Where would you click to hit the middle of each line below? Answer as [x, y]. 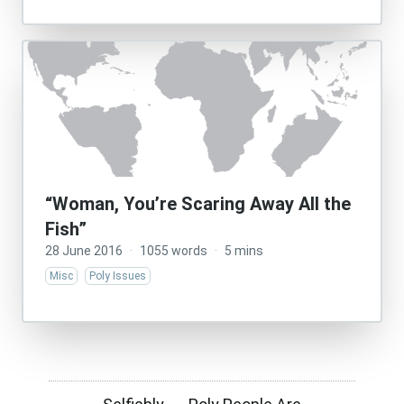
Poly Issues [118, 276]
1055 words [174, 251]
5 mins [244, 251]
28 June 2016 [84, 251]
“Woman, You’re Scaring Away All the [198, 204]
